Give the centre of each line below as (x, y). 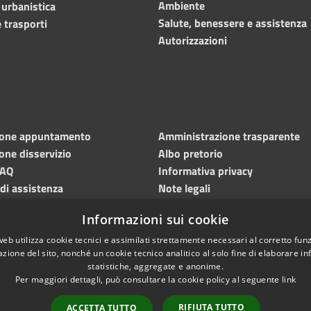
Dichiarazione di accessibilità (227, 205)
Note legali (184, 188)
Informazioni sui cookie (155, 219)
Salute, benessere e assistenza (233, 23)
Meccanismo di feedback (218, 222)
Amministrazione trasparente (229, 136)
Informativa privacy (205, 170)
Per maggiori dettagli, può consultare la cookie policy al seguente (148, 279)
